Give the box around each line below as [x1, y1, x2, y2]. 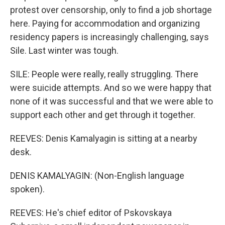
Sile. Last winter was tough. [10, 45, 119, 56]
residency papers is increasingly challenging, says [10, 32, 209, 42]
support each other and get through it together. [10, 109, 195, 120]
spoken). [10, 184, 45, 194]
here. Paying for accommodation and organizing [10, 18, 200, 29]
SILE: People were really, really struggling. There [10, 69, 198, 79]
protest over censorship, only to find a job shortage [10, 5, 212, 15]
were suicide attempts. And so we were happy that [10, 82, 211, 93]
